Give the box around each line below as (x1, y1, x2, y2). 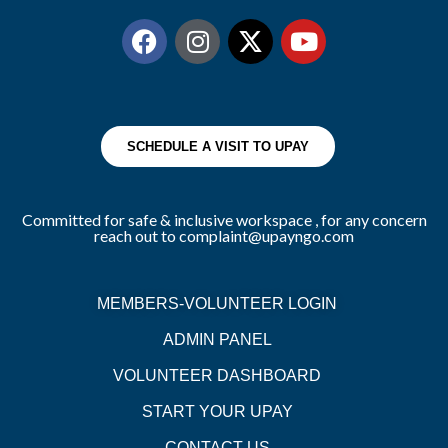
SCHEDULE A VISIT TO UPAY (127, 139, 309, 155)
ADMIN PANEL (162, 331, 272, 349)
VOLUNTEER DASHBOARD (113, 367, 321, 385)
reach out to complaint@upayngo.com (94, 226, 354, 246)
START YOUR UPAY (141, 403, 293, 421)
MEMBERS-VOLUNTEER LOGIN (97, 295, 337, 313)
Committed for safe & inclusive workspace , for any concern (21, 210, 427, 230)
